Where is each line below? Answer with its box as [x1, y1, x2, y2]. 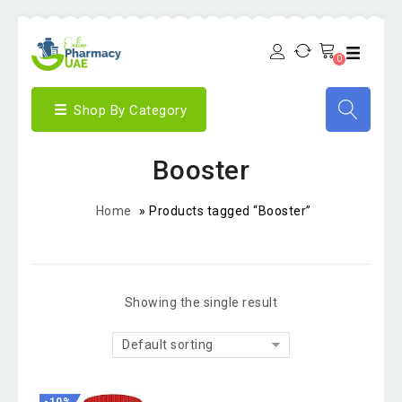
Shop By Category [74, 101, 187, 118]
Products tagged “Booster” [149, 204, 311, 218]
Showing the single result [124, 295, 278, 310]
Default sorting [122, 337, 214, 352]
